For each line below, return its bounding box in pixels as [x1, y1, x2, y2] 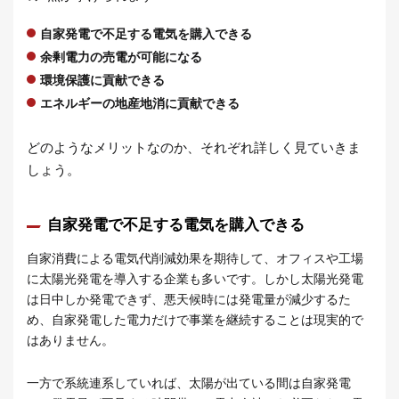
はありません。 [27, 332, 114, 347]
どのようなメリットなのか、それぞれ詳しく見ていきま [27, 139, 361, 155]
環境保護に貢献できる [40, 72, 165, 87]
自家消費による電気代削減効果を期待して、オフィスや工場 [27, 250, 363, 265]
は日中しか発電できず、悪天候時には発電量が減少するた [27, 291, 351, 306]
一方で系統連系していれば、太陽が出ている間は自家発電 [27, 375, 351, 390]
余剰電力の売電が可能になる [40, 49, 202, 64]
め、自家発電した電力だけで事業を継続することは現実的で [27, 312, 363, 327]
